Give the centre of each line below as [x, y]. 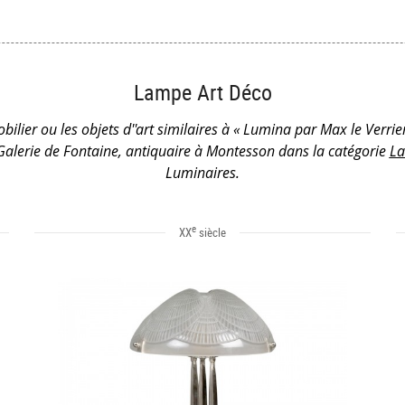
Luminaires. [202, 173]
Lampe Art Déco [202, 92]
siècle [211, 232]
